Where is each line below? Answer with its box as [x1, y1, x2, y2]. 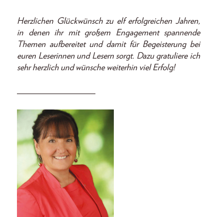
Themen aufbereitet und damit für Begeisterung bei [17, 40, 200, 49]
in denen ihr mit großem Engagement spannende [17, 29, 200, 38]
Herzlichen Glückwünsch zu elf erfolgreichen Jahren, [17, 17, 200, 26]
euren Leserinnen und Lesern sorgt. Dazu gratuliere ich [17, 52, 200, 61]
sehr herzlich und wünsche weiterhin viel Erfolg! [17, 63, 175, 73]
